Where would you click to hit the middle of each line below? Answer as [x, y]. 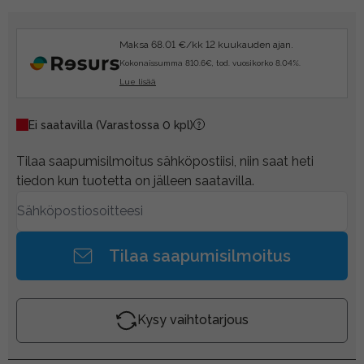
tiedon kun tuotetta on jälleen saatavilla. [135, 180]
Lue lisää [138, 81]
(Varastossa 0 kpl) [145, 125]
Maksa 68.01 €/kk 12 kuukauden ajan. [206, 44]
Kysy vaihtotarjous [193, 320]
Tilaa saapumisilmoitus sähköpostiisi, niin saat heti [165, 161]
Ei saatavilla [62, 125]
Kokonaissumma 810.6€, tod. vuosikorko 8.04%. [210, 63]
